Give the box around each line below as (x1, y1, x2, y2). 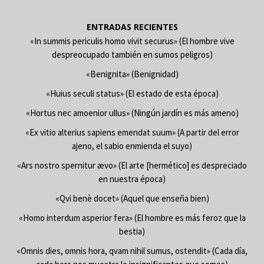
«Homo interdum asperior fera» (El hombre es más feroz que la (18, 212, 246, 223)
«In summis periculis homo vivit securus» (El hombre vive (29, 35, 235, 47)
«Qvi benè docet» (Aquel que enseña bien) (55, 192, 209, 204)
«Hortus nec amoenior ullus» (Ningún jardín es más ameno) (25, 107, 239, 118)
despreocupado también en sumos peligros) (51, 48, 213, 60)
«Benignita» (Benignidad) (85, 68, 179, 80)
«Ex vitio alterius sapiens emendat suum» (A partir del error (25, 126, 239, 138)
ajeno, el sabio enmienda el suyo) (72, 140, 192, 151)
